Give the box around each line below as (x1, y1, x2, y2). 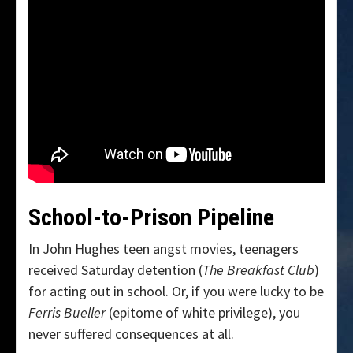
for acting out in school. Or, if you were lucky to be (28, 282, 324, 301)
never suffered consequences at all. (28, 325, 234, 344)
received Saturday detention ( (28, 261, 203, 280)
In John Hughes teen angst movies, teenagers (28, 240, 299, 258)
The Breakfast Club (203, 261, 314, 280)
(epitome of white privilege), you (106, 303, 300, 322)
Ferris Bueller (28, 303, 106, 322)
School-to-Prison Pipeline (28, 203, 274, 232)
